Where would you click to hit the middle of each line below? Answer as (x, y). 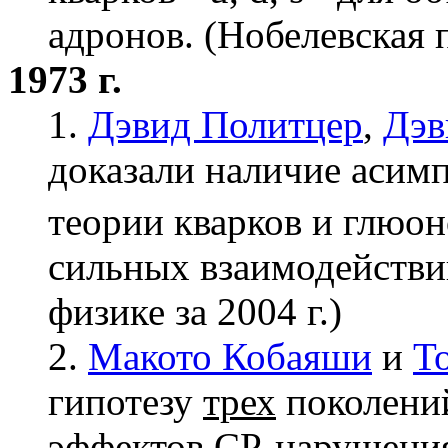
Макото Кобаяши (230, 357)
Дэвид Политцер (225, 124)
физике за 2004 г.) (195, 312)
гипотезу (125, 402)
